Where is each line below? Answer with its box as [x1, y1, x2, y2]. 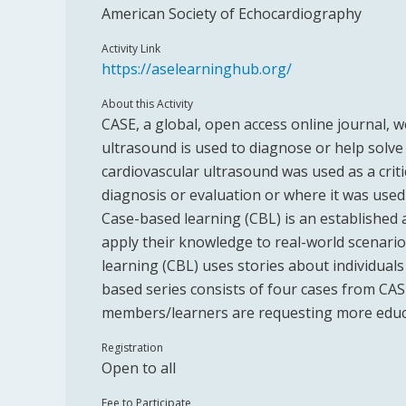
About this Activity [101, 96, 193, 111]
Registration [101, 340, 163, 355]
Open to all [101, 358, 176, 378]
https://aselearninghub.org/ [101, 59, 292, 79]
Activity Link [101, 41, 160, 56]
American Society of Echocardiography [101, 4, 362, 24]
